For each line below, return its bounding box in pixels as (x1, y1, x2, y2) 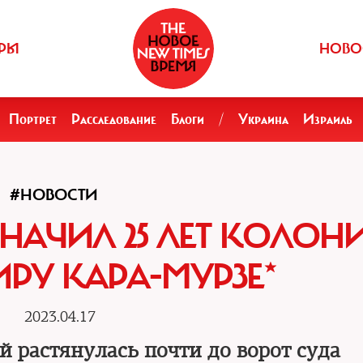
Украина (238, 110, 288, 128)
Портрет (9, 110, 57, 128)
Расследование (71, 110, 156, 128)
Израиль (303, 110, 352, 128)
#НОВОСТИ (10, 185, 98, 205)
